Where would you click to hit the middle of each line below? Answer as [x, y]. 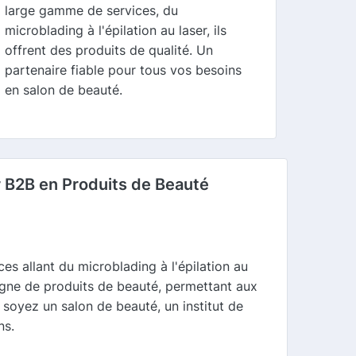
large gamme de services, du [92, 10]
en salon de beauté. [64, 89]
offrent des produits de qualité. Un [109, 50]
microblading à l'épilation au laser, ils [116, 30]
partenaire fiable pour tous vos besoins [124, 70]
